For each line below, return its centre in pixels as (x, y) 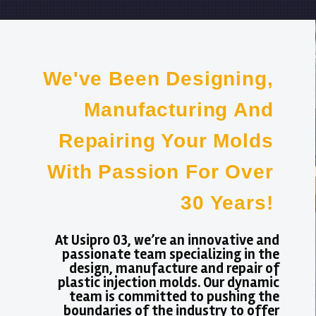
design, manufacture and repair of (174, 268)
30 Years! (227, 203)
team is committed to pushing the (174, 297)
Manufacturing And (179, 110)
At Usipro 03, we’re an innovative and (167, 240)
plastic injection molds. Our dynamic (168, 282)
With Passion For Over (160, 172)
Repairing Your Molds (166, 141)
